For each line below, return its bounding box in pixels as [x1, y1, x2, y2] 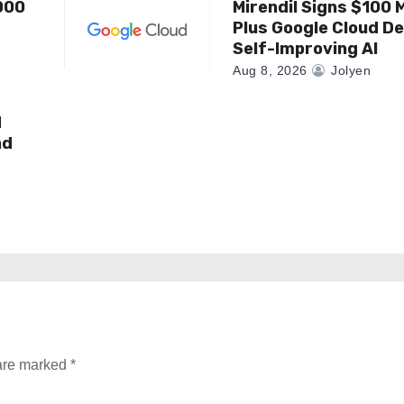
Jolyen [326, 62, 372, 78]
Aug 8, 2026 [233, 62, 308, 78]
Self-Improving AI [233, 38, 379, 59]
